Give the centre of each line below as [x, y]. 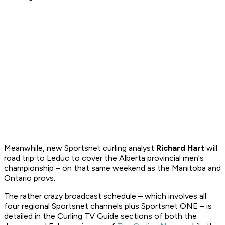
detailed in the [31, 216]
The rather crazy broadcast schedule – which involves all [105, 196]
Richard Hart [180, 148]
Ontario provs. [30, 178]
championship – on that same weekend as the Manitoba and [113, 168]
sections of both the [158, 216]
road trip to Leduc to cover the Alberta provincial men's [104, 158]
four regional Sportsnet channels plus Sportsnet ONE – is [108, 206]
